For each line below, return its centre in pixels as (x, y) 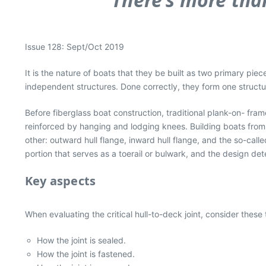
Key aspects (61, 180)
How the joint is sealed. (81, 240)
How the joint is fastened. (86, 254)
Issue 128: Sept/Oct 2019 (75, 46)
